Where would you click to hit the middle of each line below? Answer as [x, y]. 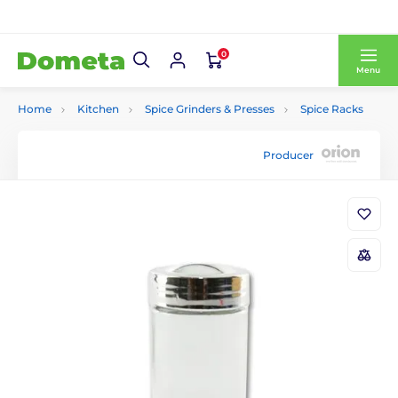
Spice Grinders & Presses [210, 109]
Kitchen [98, 109]
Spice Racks [332, 109]
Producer [288, 155]
